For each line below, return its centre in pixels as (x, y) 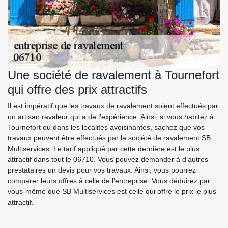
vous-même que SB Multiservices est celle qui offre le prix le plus (112, 192)
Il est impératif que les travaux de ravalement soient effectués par (113, 106)
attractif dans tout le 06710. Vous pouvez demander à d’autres (108, 160)
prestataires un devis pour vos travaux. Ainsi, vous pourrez (102, 170)
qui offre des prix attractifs (77, 90)
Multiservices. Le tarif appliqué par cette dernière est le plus (104, 149)
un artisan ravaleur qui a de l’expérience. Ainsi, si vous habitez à (111, 117)
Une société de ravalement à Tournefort (113, 75)
